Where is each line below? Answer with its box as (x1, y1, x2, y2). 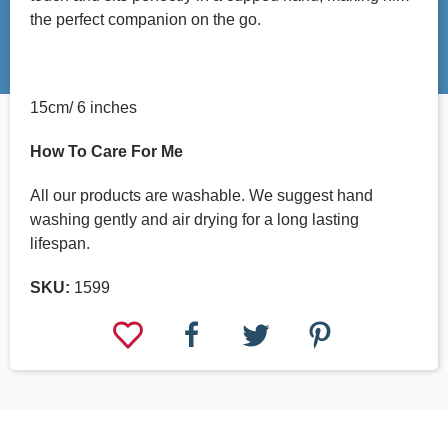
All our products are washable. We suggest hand (30, 187, 373, 205)
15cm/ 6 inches (30, 99, 137, 117)
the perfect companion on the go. (30, 11, 261, 29)
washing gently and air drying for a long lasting (30, 211, 359, 229)
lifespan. (30, 235, 90, 253)
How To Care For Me (30, 143, 183, 161)
